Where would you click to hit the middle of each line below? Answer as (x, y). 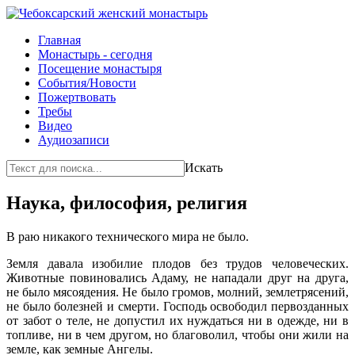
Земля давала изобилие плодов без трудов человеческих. (177, 263)
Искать (204, 168)
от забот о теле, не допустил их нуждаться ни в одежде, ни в (177, 320)
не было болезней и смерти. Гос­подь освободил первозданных (177, 306)
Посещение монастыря (100, 69)
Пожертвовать (77, 97)
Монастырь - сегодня (95, 54)
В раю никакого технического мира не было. (128, 236)
